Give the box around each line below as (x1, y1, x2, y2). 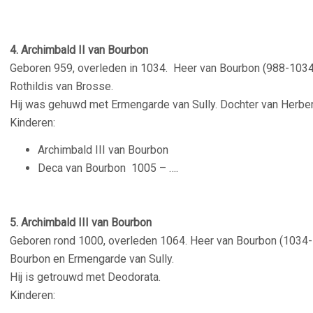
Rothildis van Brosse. (10, 80, 113, 93)
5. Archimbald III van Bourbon (10, 216, 152, 229)
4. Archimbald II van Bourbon (10, 43, 148, 57)
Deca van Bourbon (38, 161, 131, 175)
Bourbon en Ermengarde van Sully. (10, 252, 174, 265)
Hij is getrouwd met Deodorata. (10, 270, 161, 284)
